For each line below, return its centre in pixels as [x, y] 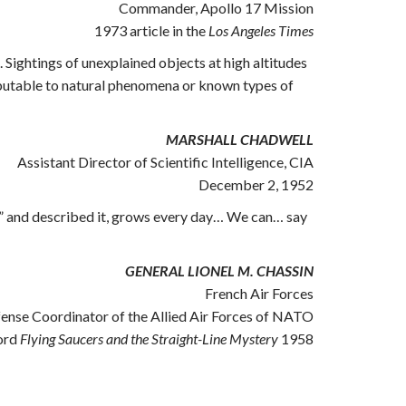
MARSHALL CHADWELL [240, 139]
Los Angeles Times [261, 30]
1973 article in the [151, 30]
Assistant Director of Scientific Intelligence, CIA [165, 162]
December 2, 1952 [256, 184]
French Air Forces [259, 293]
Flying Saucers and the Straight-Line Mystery [149, 338]
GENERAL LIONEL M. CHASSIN [219, 271]
